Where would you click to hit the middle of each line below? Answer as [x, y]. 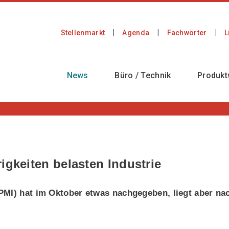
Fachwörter [187, 33]
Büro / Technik [143, 75]
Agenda [136, 33]
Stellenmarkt [83, 33]
